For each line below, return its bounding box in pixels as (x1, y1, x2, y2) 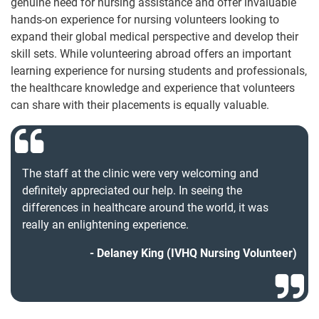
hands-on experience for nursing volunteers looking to (11, 12, 279, 26)
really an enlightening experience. (22, 217, 189, 231)
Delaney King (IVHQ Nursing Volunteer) (97, 246, 297, 260)
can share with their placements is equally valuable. (11, 98, 269, 112)
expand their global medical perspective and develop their (11, 29, 298, 43)
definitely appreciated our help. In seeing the (22, 183, 242, 197)
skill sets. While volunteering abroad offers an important (11, 46, 291, 61)
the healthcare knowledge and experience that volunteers (11, 80, 295, 95)
